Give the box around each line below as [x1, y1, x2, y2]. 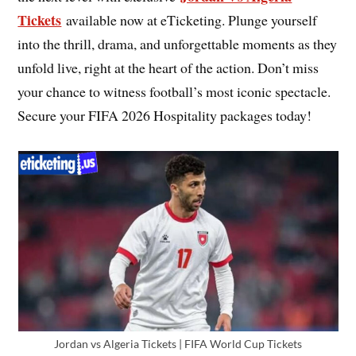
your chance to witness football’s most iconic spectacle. [17, 82, 331, 102]
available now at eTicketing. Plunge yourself [61, 10, 318, 30]
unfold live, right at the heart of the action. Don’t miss [17, 58, 319, 78]
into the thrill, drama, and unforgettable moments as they [17, 34, 338, 54]
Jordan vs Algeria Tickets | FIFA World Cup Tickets [54, 337, 302, 351]
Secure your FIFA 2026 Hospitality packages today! [17, 106, 312, 126]
